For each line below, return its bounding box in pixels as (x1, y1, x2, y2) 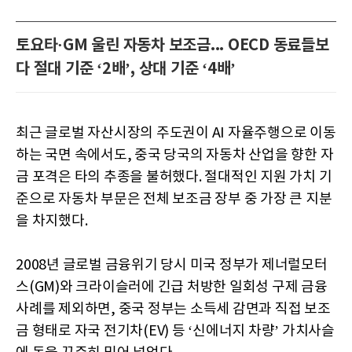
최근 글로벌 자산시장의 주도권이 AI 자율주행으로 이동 (16, 124, 336, 141)
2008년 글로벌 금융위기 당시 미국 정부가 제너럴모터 (16, 256, 328, 273)
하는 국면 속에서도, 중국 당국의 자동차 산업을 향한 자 (16, 146, 334, 163)
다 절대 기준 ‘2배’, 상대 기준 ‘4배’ (16, 59, 236, 79)
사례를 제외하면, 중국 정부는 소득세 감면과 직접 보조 (16, 300, 331, 317)
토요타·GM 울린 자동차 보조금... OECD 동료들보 (16, 35, 329, 55)
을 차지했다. (16, 212, 88, 229)
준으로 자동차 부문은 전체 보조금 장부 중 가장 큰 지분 (16, 190, 332, 207)
